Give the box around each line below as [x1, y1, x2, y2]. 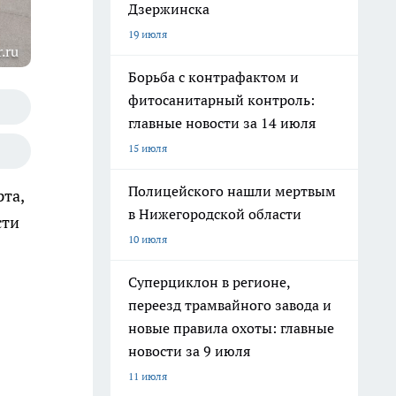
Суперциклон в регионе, [128, 273, 291, 291]
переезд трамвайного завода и [128, 296, 331, 314]
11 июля [128, 369, 167, 383]
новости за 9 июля [128, 342, 250, 360]
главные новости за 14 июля [128, 114, 316, 132]
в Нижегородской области [128, 205, 301, 223]
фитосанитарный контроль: [128, 91, 315, 109]
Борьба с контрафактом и [128, 68, 299, 86]
